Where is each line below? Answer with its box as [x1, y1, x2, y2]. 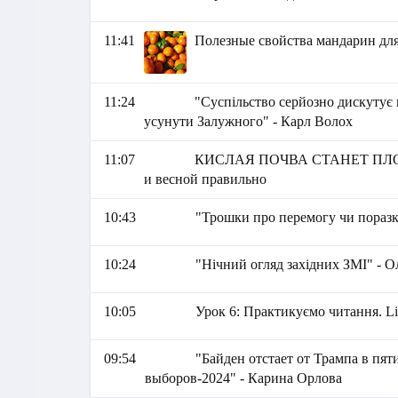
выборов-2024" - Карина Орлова [144, 370, 342, 386]
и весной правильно [143, 171, 267, 187]
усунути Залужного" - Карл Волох [143, 114, 353, 129]
